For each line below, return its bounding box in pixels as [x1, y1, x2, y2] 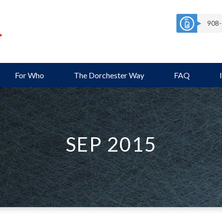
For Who [15, 70, 44, 80]
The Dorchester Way [74, 70, 144, 80]
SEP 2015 [65, 132, 157, 156]
